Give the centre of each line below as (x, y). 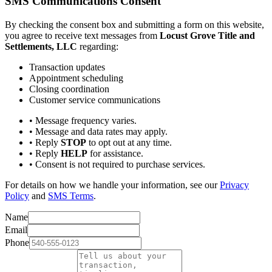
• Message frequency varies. (83, 120)
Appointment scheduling (76, 78)
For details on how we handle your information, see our (111, 185)
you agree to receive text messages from (81, 35)
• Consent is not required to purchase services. (117, 164)
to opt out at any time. (129, 142)
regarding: (98, 46)
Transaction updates (67, 67)
